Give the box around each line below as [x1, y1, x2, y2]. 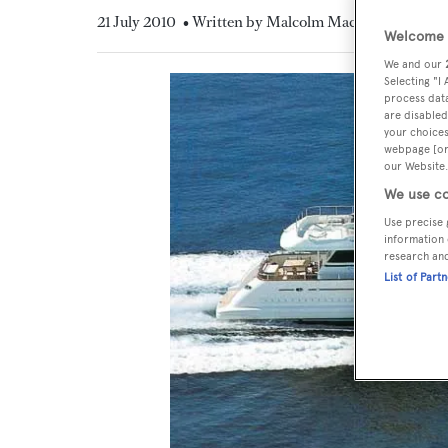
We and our [384, 56, 445, 71]
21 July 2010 [97, 11, 176, 32]
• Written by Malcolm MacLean [183, 11, 389, 32]
